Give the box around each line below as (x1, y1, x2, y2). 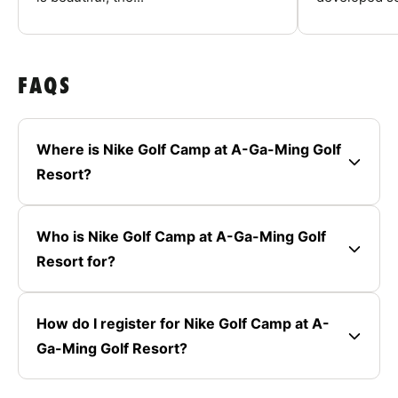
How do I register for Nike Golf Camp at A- (36, 314, 330, 333)
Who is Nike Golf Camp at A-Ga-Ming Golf (36, 227, 326, 246)
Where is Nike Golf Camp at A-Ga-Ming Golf (36, 140, 341, 159)
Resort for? (36, 252, 115, 271)
